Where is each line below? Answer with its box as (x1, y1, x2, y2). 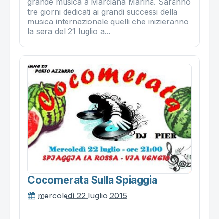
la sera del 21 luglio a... (27, 26, 110, 37)
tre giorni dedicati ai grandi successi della (27, 7, 177, 17)
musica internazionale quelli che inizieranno (27, 17, 189, 27)
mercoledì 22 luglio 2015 (38, 190, 127, 200)
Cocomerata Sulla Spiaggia (27, 174, 157, 186)
